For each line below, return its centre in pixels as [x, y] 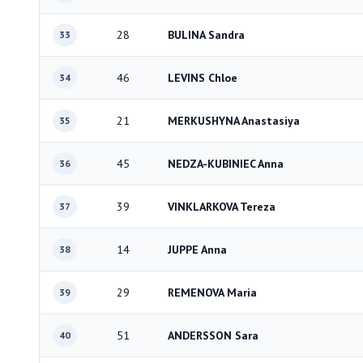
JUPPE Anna [197, 250]
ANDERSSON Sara [213, 335]
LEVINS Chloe [203, 78]
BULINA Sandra [206, 35]
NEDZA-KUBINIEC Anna [226, 164]
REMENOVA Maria [212, 293]
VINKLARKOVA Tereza [222, 207]
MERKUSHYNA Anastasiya [234, 121]
